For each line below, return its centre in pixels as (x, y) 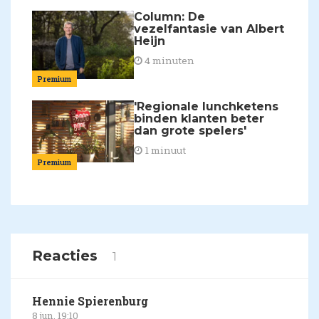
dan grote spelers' (190, 130)
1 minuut (164, 150)
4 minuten (169, 61)
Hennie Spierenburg (90, 300)
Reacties (67, 255)
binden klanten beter (199, 118)
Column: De (170, 17)
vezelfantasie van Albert (209, 29)
